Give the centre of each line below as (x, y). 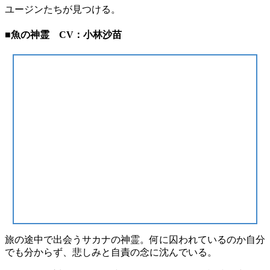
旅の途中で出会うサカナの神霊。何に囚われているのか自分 (135, 239)
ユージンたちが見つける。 (63, 9)
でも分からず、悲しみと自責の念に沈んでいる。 (111, 252)
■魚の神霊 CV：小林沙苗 (63, 35)
